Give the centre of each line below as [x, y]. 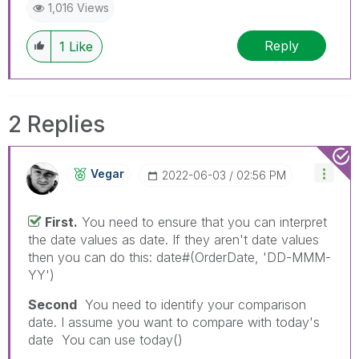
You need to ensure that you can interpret [202, 222]
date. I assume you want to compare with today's [174, 322]
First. [61, 222]
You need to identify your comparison [192, 305]
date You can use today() [105, 340]
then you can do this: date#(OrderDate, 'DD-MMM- [179, 257]
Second [52, 305]
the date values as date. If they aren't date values [173, 240]
